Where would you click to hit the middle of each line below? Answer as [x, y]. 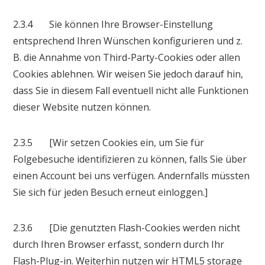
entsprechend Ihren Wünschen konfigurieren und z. [128, 41]
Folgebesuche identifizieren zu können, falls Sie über [130, 159]
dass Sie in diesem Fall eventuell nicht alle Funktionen [131, 90]
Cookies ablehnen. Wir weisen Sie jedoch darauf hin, [128, 74]
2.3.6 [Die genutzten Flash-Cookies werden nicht [127, 227]
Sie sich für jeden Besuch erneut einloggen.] [111, 192]
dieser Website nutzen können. [82, 107]
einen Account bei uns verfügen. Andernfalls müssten [132, 175]
